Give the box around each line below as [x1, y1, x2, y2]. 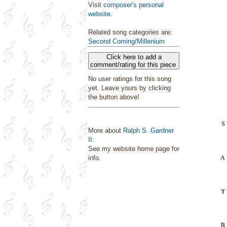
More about [88, 127, 123, 134]
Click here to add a [106, 53, 162, 61]
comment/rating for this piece [90, 61, 178, 68]
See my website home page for [88, 145, 179, 153]
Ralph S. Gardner [123, 127, 174, 134]
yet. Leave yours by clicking [88, 84, 171, 92]
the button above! [88, 93, 139, 101]
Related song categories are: [88, 28, 172, 36]
